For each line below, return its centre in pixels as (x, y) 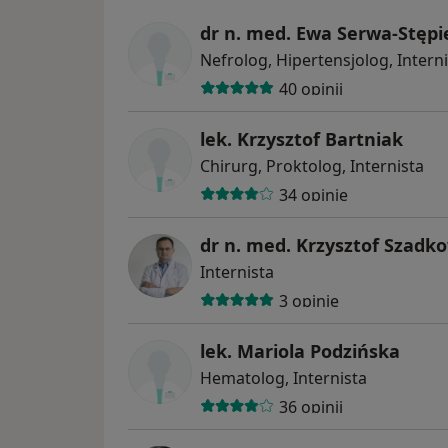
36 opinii (310, 406)
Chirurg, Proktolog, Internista (312, 166)
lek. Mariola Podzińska (300, 351)
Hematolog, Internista (283, 378)
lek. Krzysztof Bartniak (301, 139)
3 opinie (308, 300)
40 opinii (310, 88)
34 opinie (313, 194)
